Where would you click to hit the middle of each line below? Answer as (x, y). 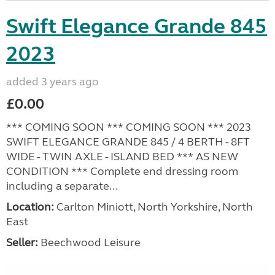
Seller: (22, 242)
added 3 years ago (52, 82)
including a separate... (62, 186)
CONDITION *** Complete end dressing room (122, 171)
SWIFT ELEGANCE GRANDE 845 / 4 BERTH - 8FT (128, 142)
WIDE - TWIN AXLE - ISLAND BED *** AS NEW (122, 157)
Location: (30, 207)
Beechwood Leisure (89, 242)
